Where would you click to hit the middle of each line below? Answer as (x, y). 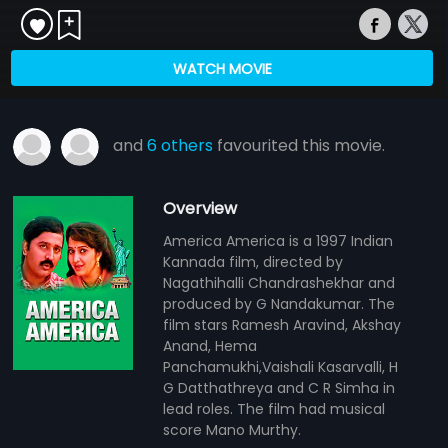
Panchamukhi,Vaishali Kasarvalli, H (281, 366)
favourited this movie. (299, 145)
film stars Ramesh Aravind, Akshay (282, 324)
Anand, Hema (210, 345)
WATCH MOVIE (222, 68)
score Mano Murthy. (232, 429)
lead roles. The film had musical (274, 408)
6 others (180, 145)
